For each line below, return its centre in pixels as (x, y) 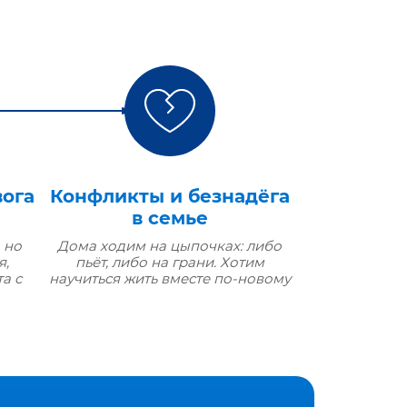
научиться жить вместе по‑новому (169, 278)
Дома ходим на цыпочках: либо (170, 246)
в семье (169, 218)
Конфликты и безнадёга (169, 196)
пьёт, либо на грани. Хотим (169, 262)
